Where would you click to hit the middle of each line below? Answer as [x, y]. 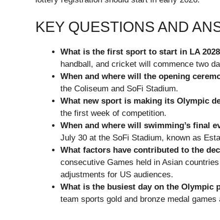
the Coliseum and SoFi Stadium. [119, 89]
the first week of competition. [113, 113]
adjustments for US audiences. [117, 175]
